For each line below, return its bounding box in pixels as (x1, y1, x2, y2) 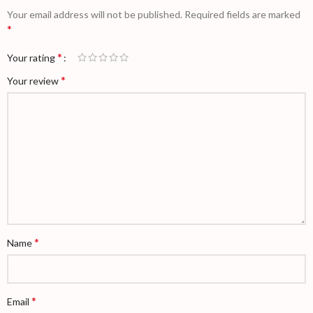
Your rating (7, 51, 57, 64)
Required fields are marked (184, 8, 300, 20)
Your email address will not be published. (7, 8, 182, 20)
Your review (7, 74, 61, 87)
